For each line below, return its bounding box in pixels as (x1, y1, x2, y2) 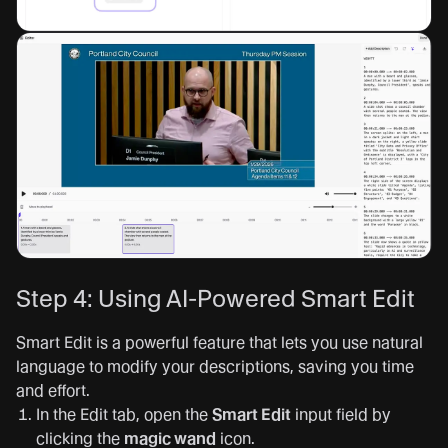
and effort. (16, 380, 90, 400)
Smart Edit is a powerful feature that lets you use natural (16, 332, 423, 352)
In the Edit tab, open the (36, 404, 212, 424)
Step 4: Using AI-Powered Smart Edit (16, 283, 415, 313)
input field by (291, 404, 391, 424)
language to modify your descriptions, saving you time (16, 356, 414, 376)
